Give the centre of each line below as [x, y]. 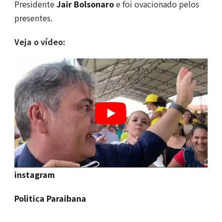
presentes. [33, 18]
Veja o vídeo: [40, 42]
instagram [34, 174]
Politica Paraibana [50, 198]
